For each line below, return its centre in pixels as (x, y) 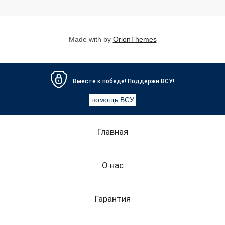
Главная (113, 131)
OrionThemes (135, 39)
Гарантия (113, 199)
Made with (86, 39)
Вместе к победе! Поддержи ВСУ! (124, 82)
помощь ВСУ (113, 100)
